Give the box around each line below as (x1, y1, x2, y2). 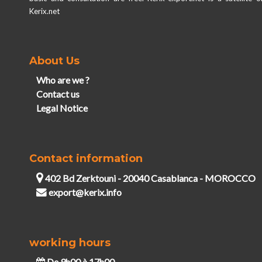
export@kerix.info (49, 186, 122, 198)
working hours (29, 236, 111, 249)
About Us (29, 54, 80, 67)
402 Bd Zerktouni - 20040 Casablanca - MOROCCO (43, 172, 256, 184)
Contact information (29, 151, 143, 165)
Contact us (36, 88, 80, 99)
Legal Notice (36, 102, 88, 113)
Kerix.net (29, 6, 60, 16)
